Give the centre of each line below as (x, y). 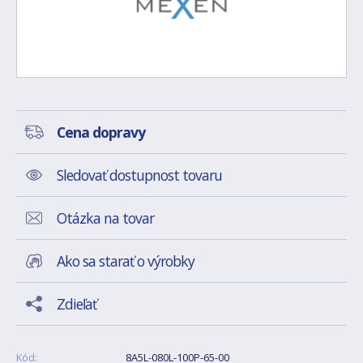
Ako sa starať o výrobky (126, 261)
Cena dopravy (101, 132)
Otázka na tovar (105, 218)
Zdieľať (77, 304)
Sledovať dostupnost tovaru (139, 175)
